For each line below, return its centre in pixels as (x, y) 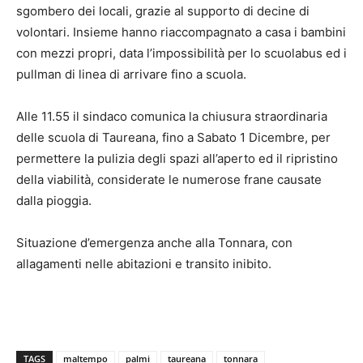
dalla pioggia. (54, 201)
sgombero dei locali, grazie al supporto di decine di (163, 11)
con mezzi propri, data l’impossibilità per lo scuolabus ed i (181, 53)
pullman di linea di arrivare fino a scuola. (131, 75)
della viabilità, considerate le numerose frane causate (169, 180)
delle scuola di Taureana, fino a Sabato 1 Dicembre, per (173, 138)
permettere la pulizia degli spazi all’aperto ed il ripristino (177, 159)
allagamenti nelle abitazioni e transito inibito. (144, 264)
